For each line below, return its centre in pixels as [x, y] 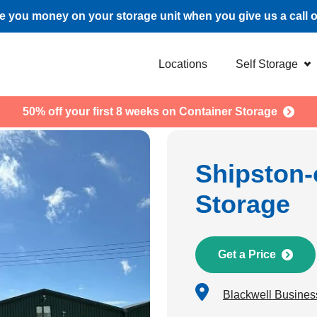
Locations [183, 64]
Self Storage [267, 64]
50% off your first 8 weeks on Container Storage [150, 111]
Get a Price [247, 254]
